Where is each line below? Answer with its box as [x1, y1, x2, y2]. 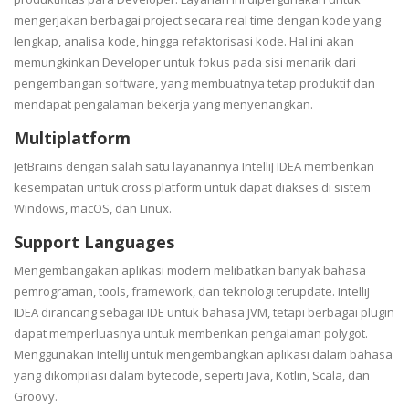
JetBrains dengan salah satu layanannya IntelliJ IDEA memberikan [14, 157, 374, 174]
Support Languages [14, 230, 174, 253]
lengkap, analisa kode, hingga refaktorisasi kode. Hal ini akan [14, 32, 354, 49]
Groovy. [14, 387, 60, 404]
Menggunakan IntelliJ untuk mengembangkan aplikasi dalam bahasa [14, 345, 393, 362]
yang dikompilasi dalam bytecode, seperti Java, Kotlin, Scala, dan [14, 366, 370, 383]
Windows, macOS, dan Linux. [14, 199, 177, 216]
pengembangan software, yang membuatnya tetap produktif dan [14, 74, 375, 91]
